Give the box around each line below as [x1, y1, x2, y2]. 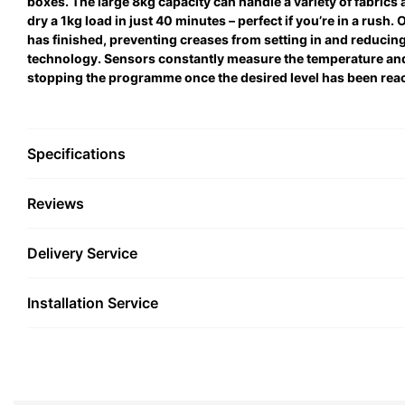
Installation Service [27, 294, 158, 312]
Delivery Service [27, 244, 137, 262]
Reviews [27, 194, 84, 212]
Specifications [27, 145, 126, 163]
